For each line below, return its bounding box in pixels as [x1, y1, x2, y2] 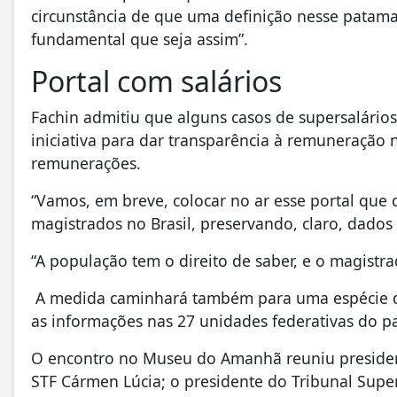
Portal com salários [31, 61, 289, 100]
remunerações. [31, 152, 150, 174]
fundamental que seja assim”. [31, 27, 253, 50]
